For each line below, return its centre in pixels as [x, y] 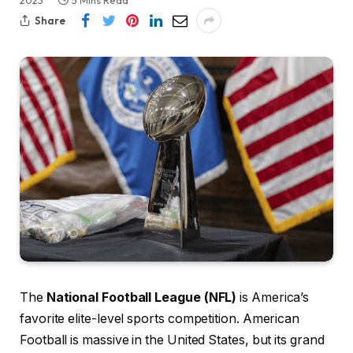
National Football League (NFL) [141, 298]
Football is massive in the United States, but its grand [172, 340]
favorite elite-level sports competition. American [160, 319]
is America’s [273, 298]
